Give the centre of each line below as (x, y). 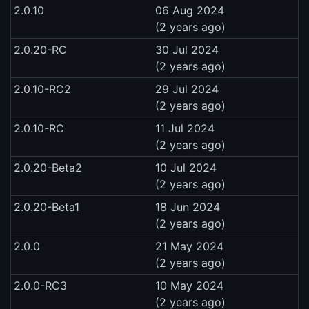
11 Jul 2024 (185, 128)
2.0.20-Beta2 (48, 167)
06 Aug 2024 (190, 10)
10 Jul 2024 (186, 167)
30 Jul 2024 (187, 49)
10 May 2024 (189, 285)
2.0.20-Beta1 (47, 207)
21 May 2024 (189, 246)
